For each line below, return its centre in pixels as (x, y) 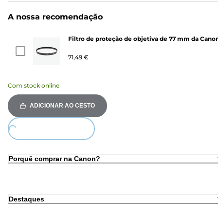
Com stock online (34, 86)
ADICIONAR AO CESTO (62, 106)
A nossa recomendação (55, 17)
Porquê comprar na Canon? (54, 158)
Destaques (27, 199)
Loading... (22, 137)
